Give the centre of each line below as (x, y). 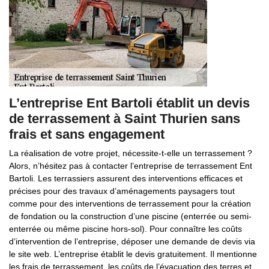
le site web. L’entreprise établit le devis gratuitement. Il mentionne (133, 254)
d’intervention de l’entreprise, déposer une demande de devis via (132, 241)
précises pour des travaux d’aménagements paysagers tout (122, 191)
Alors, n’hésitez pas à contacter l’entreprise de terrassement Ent (131, 166)
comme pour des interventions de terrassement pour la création (130, 204)
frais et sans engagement (87, 134)
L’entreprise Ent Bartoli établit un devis (129, 103)
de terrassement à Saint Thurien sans (125, 119)
